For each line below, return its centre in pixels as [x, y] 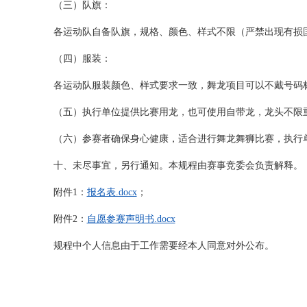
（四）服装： [82, 59]
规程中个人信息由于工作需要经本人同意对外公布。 [163, 246]
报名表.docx [112, 192]
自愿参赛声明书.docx [131, 219]
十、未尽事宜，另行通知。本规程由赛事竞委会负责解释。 [178, 165]
